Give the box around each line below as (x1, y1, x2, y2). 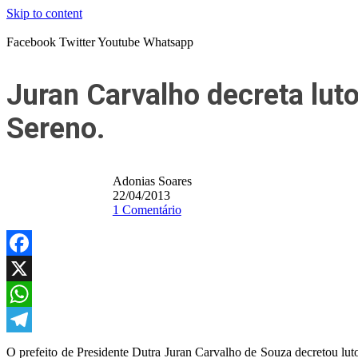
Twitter (59, 35, 95, 49)
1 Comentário (112, 203, 181, 217)
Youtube (97, 35, 140, 49)
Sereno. (6, 112, 105, 145)
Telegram (6, 338, 54, 352)
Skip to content (6, 6, 82, 20)
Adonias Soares (112, 174, 192, 188)
